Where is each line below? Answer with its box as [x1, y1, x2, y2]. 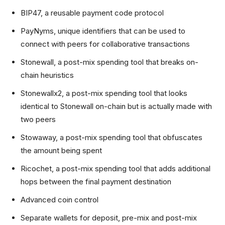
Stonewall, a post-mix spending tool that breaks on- [21, 57, 198, 67]
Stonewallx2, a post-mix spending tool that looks [21, 88, 187, 98]
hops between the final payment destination [21, 177, 171, 186]
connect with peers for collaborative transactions [21, 39, 190, 49]
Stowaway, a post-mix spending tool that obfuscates [21, 133, 202, 142]
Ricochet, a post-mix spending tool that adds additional [21, 164, 210, 173]
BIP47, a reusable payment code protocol [21, 8, 164, 18]
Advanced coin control [21, 195, 98, 204]
